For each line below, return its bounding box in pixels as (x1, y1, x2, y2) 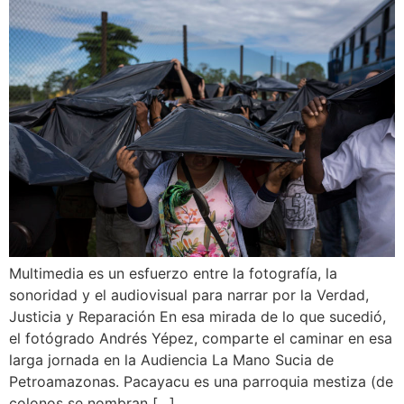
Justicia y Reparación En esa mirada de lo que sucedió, (9, 308, 386, 326)
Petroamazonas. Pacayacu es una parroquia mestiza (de (9, 372, 393, 390)
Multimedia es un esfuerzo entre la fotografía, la (9, 264, 337, 282)
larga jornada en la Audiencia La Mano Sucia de (9, 351, 334, 369)
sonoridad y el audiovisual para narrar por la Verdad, (9, 286, 369, 304)
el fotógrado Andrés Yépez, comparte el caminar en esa (9, 329, 392, 347)
